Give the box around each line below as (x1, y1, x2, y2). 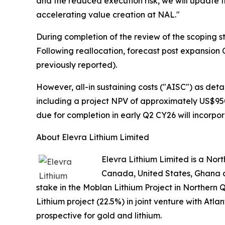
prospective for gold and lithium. (36, 210, 162, 220)
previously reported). (36, 59, 117, 70)
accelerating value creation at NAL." (36, 9, 180, 20)
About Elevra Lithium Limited (36, 132, 149, 142)
